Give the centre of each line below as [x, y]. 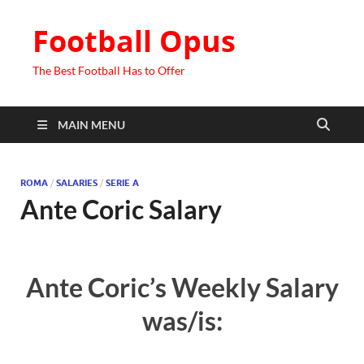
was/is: [182, 320]
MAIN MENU [91, 125]
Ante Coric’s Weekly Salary [182, 287]
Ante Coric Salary [121, 209]
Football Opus [134, 41]
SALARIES [77, 183]
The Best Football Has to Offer [109, 70]
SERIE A [122, 183]
